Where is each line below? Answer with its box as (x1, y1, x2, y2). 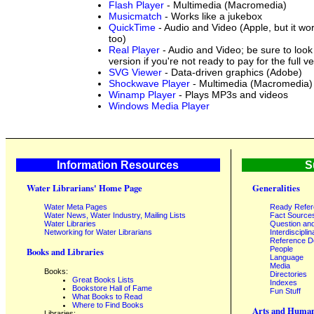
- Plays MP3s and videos (176, 88, 288, 100)
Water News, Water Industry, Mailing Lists (44, 211, 186, 220)
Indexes (270, 278, 297, 287)
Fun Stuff (270, 287, 301, 296)
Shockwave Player (109, 77, 190, 89)
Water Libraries (44, 219, 96, 228)
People (270, 245, 293, 254)
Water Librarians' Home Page (27, 181, 142, 194)
